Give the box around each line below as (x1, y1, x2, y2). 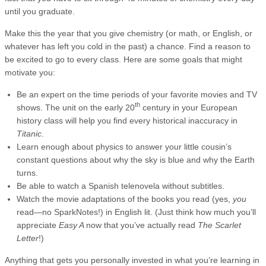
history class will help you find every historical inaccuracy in (17, 115, 237, 125)
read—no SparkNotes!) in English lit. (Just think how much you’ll (17, 207, 256, 217)
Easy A (59, 220, 86, 230)
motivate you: (5, 67, 55, 77)
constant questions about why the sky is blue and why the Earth (17, 154, 255, 164)
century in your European (140, 102, 237, 112)
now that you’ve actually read (86, 220, 198, 230)
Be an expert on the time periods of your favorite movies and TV (17, 89, 257, 99)
